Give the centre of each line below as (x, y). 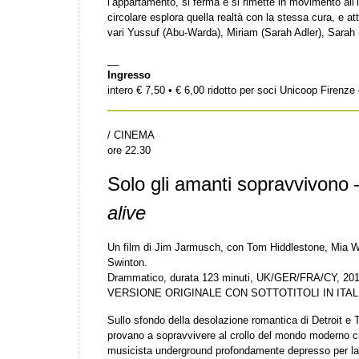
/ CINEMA (131, 135)
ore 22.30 (129, 151)
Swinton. (127, 263)
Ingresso (129, 75)
